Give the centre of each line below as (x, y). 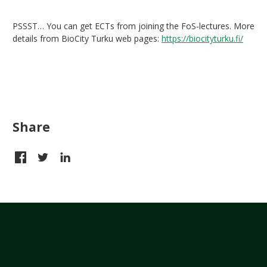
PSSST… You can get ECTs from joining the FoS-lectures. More (133, 26)
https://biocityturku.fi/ (202, 39)
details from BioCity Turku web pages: (87, 39)
